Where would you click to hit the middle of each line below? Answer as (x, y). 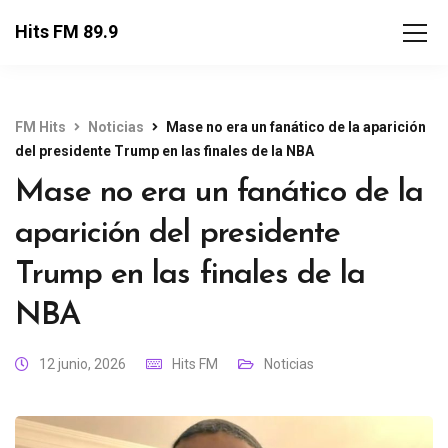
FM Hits (40, 127)
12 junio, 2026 (82, 364)
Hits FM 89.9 (66, 31)
